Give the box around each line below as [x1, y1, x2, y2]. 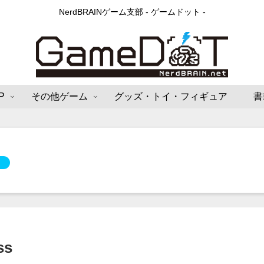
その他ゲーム [31, 91, 88, 102]
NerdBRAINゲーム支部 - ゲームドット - [58, 7, 206, 17]
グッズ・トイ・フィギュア [114, 91, 227, 102]
